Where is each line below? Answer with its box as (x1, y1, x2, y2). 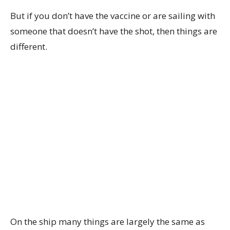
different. (10, 41, 47, 52)
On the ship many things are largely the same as (10, 216, 205, 227)
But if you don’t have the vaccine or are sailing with (10, 10, 215, 22)
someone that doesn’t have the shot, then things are (10, 25, 217, 37)
